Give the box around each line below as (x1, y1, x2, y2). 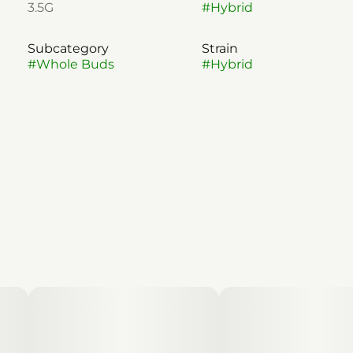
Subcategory (27, 41, 109, 56)
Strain (201, 41, 238, 56)
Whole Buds (35, 57, 114, 72)
